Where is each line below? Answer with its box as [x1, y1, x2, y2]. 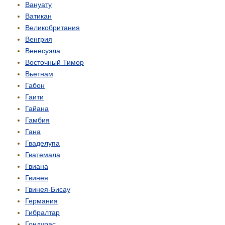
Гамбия [25, 116, 50, 125]
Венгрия [25, 35, 52, 44]
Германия [25, 197, 58, 205]
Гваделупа [25, 139, 60, 148]
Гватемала [25, 151, 60, 159]
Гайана [25, 104, 49, 113]
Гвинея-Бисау [25, 185, 70, 194]
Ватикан [25, 12, 52, 21]
